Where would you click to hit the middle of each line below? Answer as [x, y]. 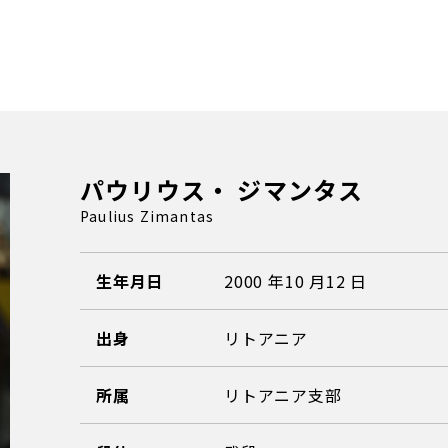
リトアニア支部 [282, 395]
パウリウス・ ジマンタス [221, 189]
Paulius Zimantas [147, 216]
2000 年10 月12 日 [295, 281]
